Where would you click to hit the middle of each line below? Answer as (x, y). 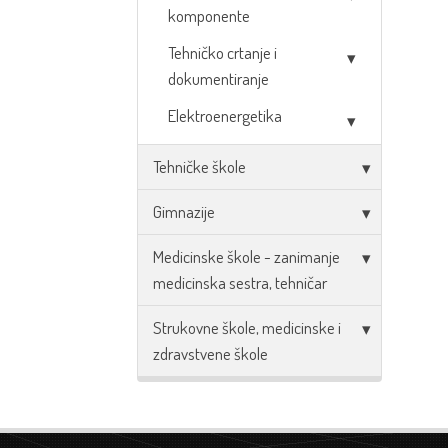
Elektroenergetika (225, 115)
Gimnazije (184, 211)
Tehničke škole (199, 166)
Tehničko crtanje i (222, 52)
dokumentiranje (218, 78)
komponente (209, 15)
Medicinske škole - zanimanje (246, 256)
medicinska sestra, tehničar (240, 282)
